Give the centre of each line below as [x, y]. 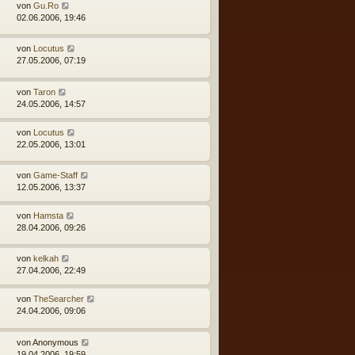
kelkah [46, 259]
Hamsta [48, 216]
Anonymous [55, 342]
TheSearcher [59, 299]
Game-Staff [55, 175]
